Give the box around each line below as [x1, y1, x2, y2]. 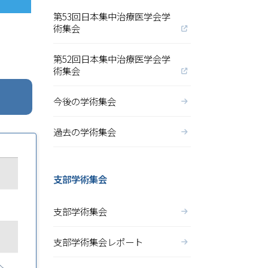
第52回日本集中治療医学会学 [53, 52, 170, 65]
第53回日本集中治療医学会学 [53, 10, 170, 23]
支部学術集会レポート [53, 235, 143, 248]
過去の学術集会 [53, 125, 116, 138]
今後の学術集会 [53, 95, 116, 108]
